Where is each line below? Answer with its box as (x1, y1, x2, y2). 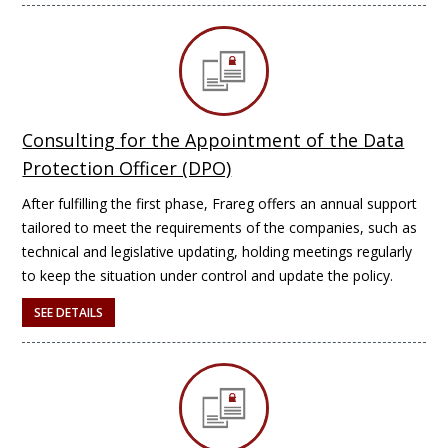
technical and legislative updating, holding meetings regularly (22, 242, 413, 261)
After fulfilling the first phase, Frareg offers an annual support (22, 194, 418, 213)
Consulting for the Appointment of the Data (22, 128, 405, 152)
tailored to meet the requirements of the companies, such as (22, 218, 418, 237)
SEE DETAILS (34, 304, 104, 321)
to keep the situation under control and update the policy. (22, 266, 394, 285)
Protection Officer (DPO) (22, 156, 232, 180)
